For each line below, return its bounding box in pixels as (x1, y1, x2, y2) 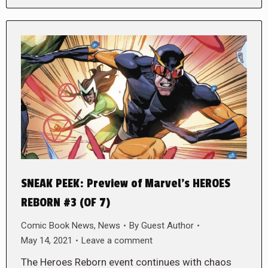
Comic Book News (21, 220, 94, 231)
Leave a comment (81, 234, 153, 246)
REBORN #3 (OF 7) (21, 195, 110, 210)
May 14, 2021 (21, 234, 72, 246)
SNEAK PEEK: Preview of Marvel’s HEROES (21, 176, 230, 191)
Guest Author (141, 220, 194, 231)
